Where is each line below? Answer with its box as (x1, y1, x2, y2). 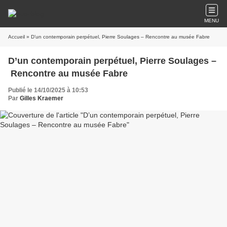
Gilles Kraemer (20, 95, 63, 102)
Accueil (8, 34, 25, 40)
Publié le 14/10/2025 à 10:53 (8, 87, 88, 94)
